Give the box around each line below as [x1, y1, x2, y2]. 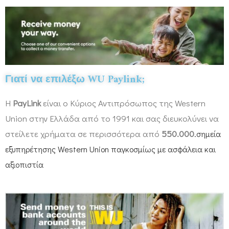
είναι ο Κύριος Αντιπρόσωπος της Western [41, 97, 205, 109]
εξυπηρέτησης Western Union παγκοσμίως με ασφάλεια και [5, 144, 216, 155]
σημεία [196, 128, 221, 140]
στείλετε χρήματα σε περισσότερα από [5, 128, 162, 140]
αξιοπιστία [5, 159, 43, 170]
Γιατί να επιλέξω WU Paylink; [5, 71, 145, 89]
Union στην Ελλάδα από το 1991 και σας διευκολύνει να [5, 112, 219, 125]
